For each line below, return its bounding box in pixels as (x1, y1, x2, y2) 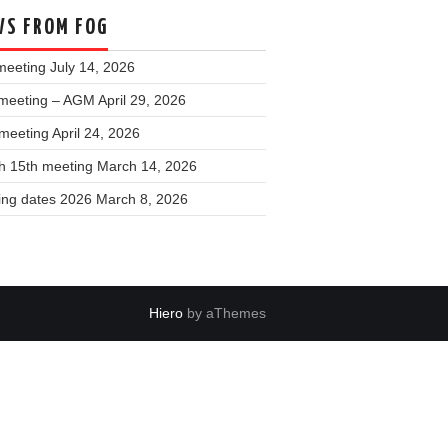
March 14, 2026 (97, 158, 197, 174)
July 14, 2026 (50, 59, 135, 75)
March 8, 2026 (96, 191, 188, 207)
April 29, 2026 (98, 92, 186, 108)
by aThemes (183, 305, 266, 321)
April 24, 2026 (52, 125, 140, 141)
